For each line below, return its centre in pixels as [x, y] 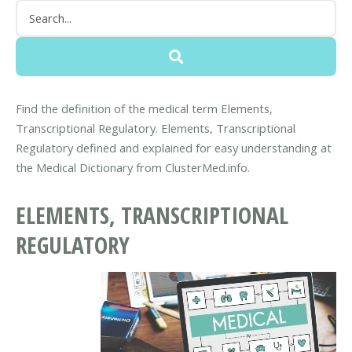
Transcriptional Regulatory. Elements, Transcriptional [156, 128]
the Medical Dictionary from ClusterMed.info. [133, 167]
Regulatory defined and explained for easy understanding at [174, 147]
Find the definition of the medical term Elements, [144, 108]
